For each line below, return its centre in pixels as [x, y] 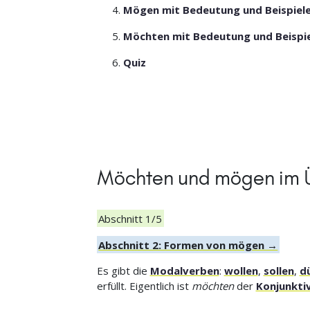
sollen [279, 271]
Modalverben [184, 271]
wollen [241, 271]
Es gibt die [123, 271]
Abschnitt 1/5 [130, 218]
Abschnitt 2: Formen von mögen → [188, 245]
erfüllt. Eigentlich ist [144, 286]
